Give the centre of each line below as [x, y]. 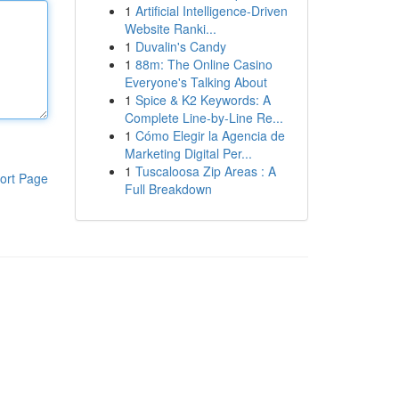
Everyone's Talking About [195, 82]
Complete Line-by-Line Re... [204, 118]
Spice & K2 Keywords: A [203, 100]
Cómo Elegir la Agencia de [210, 135]
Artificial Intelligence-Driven [211, 11]
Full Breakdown [168, 189]
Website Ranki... [170, 28]
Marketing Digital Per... [188, 153]
